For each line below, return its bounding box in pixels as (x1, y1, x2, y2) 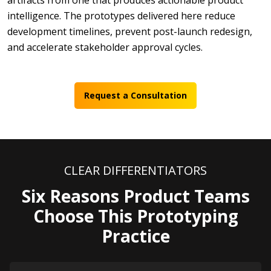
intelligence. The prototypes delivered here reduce (7, 9, 235, 22)
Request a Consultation (84, 90, 187, 101)
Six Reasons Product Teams (21, 184, 250, 207)
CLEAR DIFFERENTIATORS (64, 162, 207, 178)
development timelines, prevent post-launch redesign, (7, 25, 252, 38)
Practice (101, 224, 170, 247)
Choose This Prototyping (33, 204, 238, 227)
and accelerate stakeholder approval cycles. (7, 41, 203, 54)
